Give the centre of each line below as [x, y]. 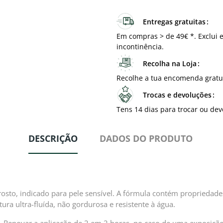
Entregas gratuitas [174, 22]
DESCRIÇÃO [53, 139]
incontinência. [140, 47]
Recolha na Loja [170, 64]
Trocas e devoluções [177, 95]
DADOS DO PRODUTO [146, 139]
